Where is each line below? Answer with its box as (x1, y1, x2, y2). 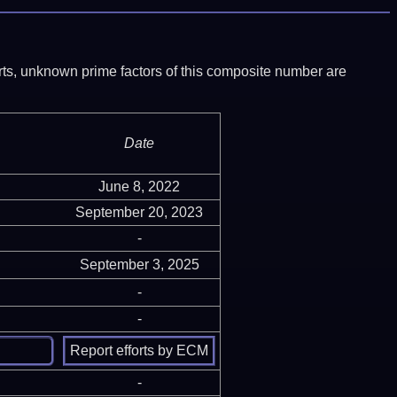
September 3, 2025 (79, 256, 199, 272)
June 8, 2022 (98, 178, 180, 194)
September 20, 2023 (75, 204, 203, 220)
